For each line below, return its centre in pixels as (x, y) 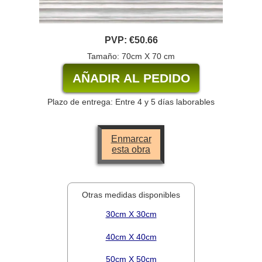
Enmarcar (131, 139)
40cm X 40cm (131, 237)
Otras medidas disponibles (131, 194)
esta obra (131, 150)
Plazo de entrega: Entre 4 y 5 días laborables (131, 102)
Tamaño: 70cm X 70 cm (131, 56)
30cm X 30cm (131, 214)
